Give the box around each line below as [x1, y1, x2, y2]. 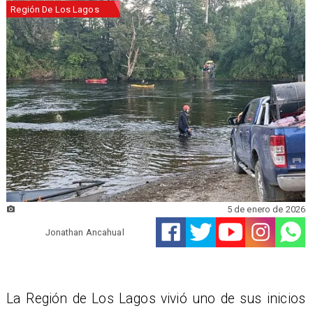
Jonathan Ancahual [45, 226, 124, 238]
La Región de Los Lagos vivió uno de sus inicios [6, 290, 306, 307]
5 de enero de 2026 [226, 204, 306, 215]
